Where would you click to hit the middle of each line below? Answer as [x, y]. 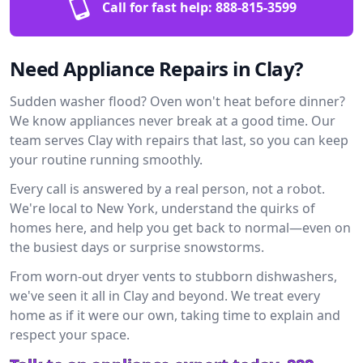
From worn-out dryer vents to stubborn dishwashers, [173, 276]
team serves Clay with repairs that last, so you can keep [179, 140]
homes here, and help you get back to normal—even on [180, 228]
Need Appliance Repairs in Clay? [156, 68]
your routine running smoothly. [106, 160]
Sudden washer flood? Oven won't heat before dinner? [177, 101]
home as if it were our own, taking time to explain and [175, 315]
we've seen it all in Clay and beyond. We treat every [165, 296]
